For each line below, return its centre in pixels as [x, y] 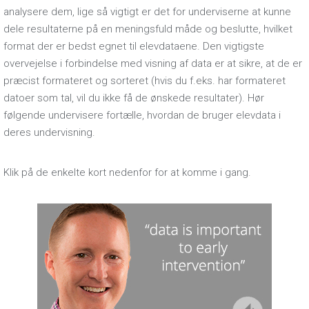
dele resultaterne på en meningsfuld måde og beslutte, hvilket [148, 29]
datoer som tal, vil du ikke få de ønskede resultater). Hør [134, 98]
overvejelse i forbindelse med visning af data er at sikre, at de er [153, 63]
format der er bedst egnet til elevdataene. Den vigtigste [134, 46]
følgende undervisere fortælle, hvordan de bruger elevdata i [142, 115]
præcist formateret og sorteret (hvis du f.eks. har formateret [144, 81]
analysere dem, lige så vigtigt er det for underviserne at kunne [147, 12]
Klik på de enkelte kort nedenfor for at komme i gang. [127, 172]
